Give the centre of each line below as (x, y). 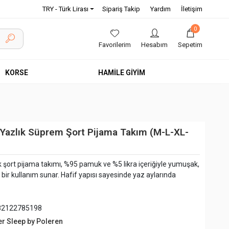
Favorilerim (115, 45)
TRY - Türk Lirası (65, 9)
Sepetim (190, 45)
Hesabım (154, 45)
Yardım (160, 9)
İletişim (191, 9)
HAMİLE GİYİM (122, 73)
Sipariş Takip (121, 9)
